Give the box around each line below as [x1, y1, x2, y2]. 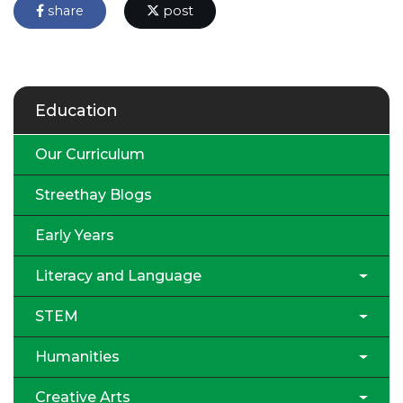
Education [35, 100, 118, 120]
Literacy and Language [35, 266, 201, 284]
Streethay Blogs [35, 185, 152, 203]
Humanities [35, 347, 120, 365]
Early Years [35, 226, 114, 244]
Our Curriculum [35, 145, 145, 163]
